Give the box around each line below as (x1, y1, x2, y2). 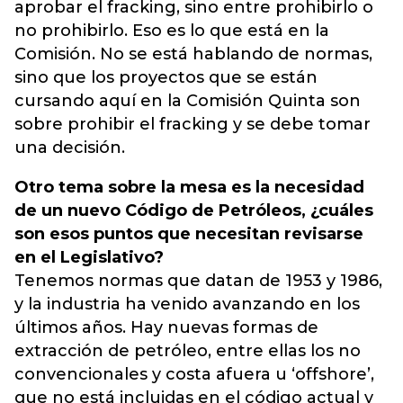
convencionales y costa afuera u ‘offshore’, (14, 364, 374, 384)
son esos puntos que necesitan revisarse (14, 224, 363, 244)
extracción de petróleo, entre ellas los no (14, 341, 361, 361)
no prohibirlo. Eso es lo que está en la (14, 21, 329, 40)
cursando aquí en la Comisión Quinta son (14, 91, 361, 111)
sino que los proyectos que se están (14, 67, 318, 87)
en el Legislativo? (14, 247, 164, 267)
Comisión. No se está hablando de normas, (14, 44, 372, 64)
